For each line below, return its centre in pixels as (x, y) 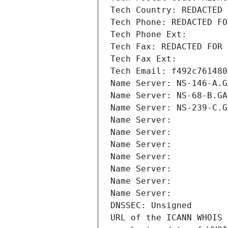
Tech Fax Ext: (144, 59)
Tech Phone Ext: (149, 35)
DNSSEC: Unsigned (151, 206)
